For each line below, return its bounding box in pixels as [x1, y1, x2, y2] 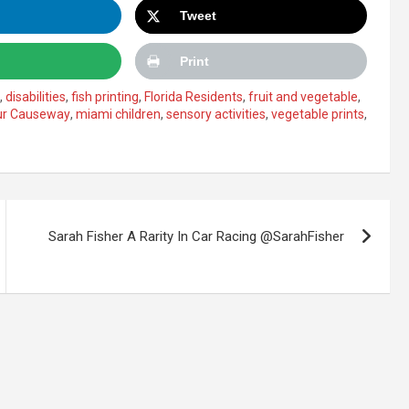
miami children [76, 107, 161, 121]
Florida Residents [144, 89, 243, 104]
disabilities [5, 89, 66, 104]
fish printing [71, 89, 139, 104]
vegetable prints [271, 107, 364, 121]
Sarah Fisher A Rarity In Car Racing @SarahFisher [48, 228, 345, 245]
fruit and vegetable [248, 89, 358, 104]
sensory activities [166, 107, 266, 121]
